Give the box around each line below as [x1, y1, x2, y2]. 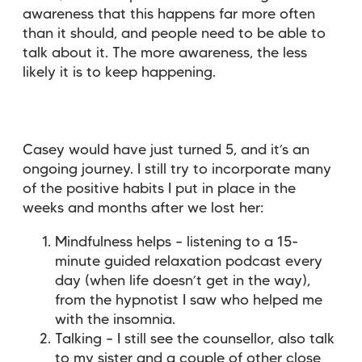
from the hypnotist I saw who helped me [55, 293, 322, 307]
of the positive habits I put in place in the [23, 182, 296, 196]
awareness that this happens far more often [23, 7, 315, 21]
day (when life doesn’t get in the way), [55, 274, 310, 288]
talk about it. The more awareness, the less [23, 46, 307, 60]
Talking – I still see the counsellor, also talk [55, 332, 335, 346]
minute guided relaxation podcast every [55, 255, 322, 268]
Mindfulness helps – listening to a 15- [55, 235, 298, 249]
